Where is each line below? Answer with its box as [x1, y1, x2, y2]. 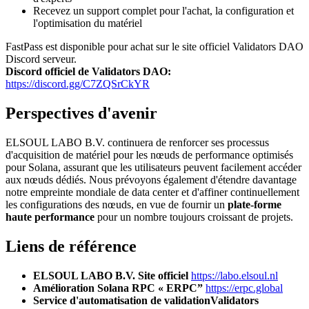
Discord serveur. [6, 53, 77, 66]
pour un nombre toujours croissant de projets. [94, 211, 293, 223]
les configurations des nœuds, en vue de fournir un [6, 199, 228, 210]
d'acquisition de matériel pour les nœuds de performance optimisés [6, 149, 293, 161]
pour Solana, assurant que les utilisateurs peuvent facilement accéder [6, 161, 301, 173]
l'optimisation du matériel [33, 17, 142, 30]
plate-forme [228, 199, 281, 210]
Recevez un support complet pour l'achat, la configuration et [33, 5, 294, 17]
